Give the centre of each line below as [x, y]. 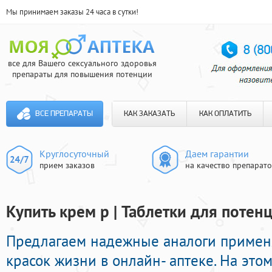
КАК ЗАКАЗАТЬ [149, 114]
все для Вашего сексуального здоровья [82, 63]
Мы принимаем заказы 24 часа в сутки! [72, 12]
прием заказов [67, 165]
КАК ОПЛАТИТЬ [225, 114]
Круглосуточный [74, 154]
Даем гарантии [217, 154]
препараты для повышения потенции [82, 74]
